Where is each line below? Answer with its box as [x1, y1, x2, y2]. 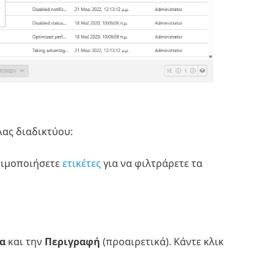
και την [5, 235, 45, 249]
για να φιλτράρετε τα [100, 157, 202, 171]
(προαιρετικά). [100, 235, 174, 249]
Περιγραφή [44, 235, 100, 249]
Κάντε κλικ [173, 235, 224, 249]
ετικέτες [62, 157, 101, 171]
